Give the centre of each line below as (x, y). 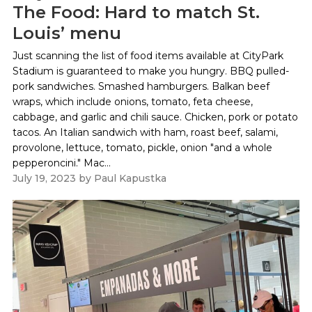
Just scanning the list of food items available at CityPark (148, 55)
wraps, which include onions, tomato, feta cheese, (132, 101)
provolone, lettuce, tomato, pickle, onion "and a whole (142, 147)
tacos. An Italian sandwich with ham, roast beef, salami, (145, 132)
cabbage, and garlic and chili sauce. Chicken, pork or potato (155, 117)
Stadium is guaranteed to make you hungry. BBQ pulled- (150, 71)
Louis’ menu (67, 33)
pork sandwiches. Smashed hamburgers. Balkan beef (141, 86)
